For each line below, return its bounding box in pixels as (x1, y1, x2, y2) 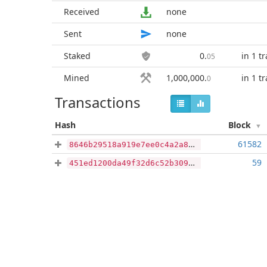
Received (64, 6, 100, 17)
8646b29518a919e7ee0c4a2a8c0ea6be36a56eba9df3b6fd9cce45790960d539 (69, 140, 188, 149)
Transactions (55, 92, 141, 112)
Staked (64, 50, 91, 61)
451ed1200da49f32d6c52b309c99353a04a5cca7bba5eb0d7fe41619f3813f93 (69, 159, 188, 167)
